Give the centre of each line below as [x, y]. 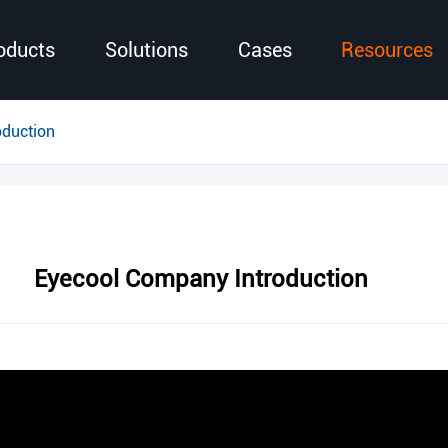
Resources [387, 50]
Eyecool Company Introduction [201, 279]
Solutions [146, 50]
